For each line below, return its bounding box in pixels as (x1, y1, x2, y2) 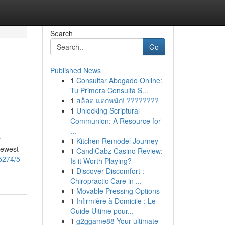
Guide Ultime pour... (70, 206, 134, 216)
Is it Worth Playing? (70, 156, 132, 166)
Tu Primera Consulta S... (70, 85, 148, 95)
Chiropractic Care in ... (70, 176, 142, 186)
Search (50, 28, 73, 38)
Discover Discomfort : (76, 166, 144, 176)
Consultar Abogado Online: (76, 75, 162, 85)
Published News (50, 65, 101, 75)
